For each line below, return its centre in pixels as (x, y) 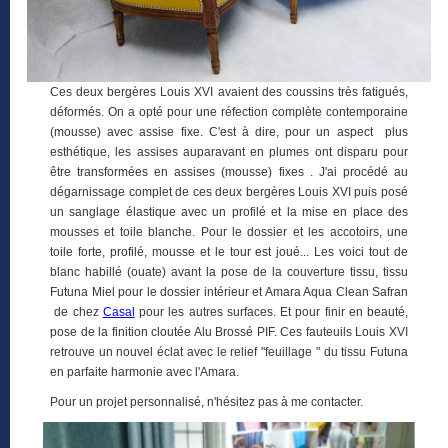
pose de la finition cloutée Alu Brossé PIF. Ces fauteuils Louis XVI (229, 332)
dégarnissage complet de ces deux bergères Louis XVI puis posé (229, 192)
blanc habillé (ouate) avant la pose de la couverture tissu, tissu (229, 272)
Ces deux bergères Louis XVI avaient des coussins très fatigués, (229, 92)
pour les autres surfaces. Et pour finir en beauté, (271, 312)
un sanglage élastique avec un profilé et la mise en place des (229, 212)
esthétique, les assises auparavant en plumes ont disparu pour (229, 152)
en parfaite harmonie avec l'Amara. (144, 372)
